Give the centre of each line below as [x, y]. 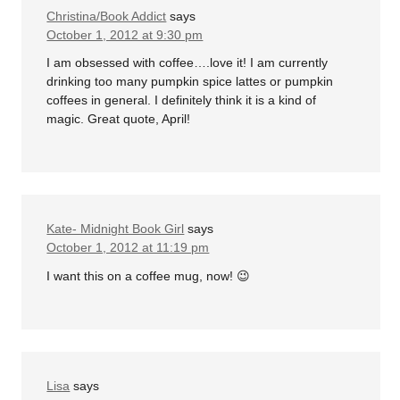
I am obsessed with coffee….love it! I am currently [187, 63]
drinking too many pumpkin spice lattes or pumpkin [190, 82]
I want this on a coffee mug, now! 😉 [149, 275]
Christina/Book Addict [107, 16]
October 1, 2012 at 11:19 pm [128, 248]
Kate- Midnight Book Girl [116, 229]
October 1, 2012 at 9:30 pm [125, 34]
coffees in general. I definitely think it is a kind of [182, 100]
